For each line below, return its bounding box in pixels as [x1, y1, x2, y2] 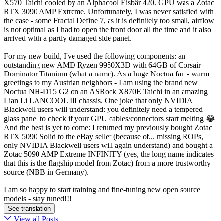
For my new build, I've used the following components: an [4, 52, 185, 61]
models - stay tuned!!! [4, 194, 72, 203]
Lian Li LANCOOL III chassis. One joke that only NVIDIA [4, 96, 192, 105]
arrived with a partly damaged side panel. [4, 34, 132, 43]
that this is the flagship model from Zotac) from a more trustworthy [4, 159, 211, 168]
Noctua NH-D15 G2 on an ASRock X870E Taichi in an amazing [4, 87, 208, 96]
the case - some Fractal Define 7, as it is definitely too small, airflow [4, 16, 214, 25]
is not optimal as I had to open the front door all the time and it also [4, 25, 211, 34]
